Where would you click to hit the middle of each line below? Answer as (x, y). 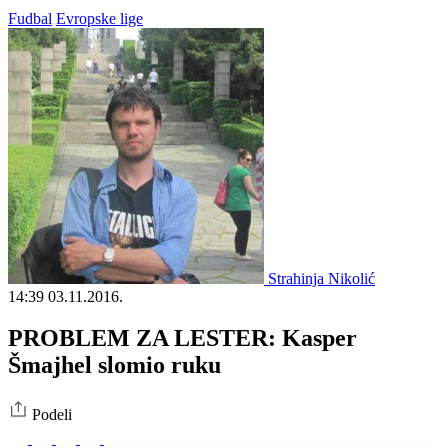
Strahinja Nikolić (321, 278)
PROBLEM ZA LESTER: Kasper (182, 338)
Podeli (52, 415)
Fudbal (30, 18)
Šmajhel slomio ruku (114, 365)
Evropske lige (99, 18)
